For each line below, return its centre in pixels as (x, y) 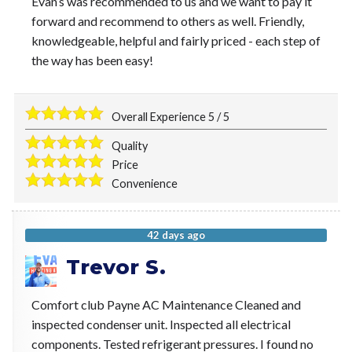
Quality (130, 146)
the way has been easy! (92, 60)
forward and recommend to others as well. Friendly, (167, 21)
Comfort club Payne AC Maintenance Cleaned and (166, 305)
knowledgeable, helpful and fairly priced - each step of (176, 41)
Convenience (145, 184)
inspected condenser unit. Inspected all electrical (161, 324)
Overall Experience (160, 117)
